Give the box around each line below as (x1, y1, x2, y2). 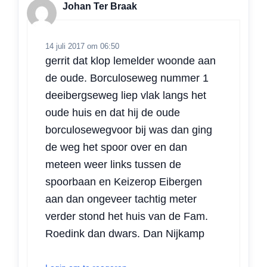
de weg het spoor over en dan (45, 141, 187, 153)
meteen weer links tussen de (45, 158, 181, 170)
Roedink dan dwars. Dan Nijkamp (45, 227, 204, 240)
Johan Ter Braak (63, 1, 137, 12)
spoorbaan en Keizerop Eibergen (45, 175, 202, 188)
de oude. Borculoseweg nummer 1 (45, 72, 209, 84)
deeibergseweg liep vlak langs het (45, 89, 206, 101)
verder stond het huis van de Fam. (45, 210, 208, 222)
